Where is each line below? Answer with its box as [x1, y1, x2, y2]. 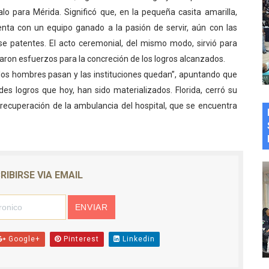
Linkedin [119, 235, 155, 244]
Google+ [5, 235, 40, 244]
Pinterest [61, 235, 99, 244]
